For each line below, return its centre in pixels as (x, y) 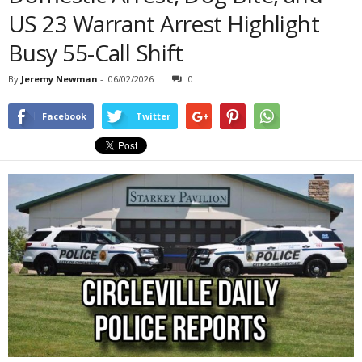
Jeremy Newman (59, 79)
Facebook (64, 116)
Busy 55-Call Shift (96, 53)
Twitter (153, 116)
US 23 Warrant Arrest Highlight (164, 23)
